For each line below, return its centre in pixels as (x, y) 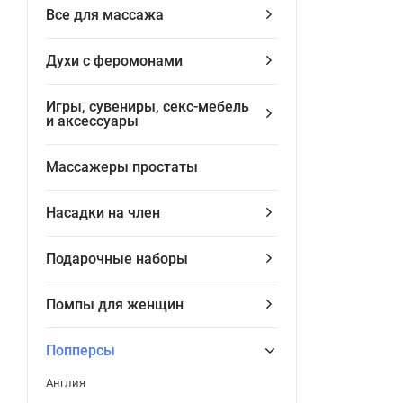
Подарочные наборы (117, 259)
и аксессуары (92, 121)
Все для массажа (105, 15)
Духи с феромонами (114, 61)
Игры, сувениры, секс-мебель (148, 107)
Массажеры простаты (122, 167)
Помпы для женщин (115, 304)
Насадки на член (103, 213)
